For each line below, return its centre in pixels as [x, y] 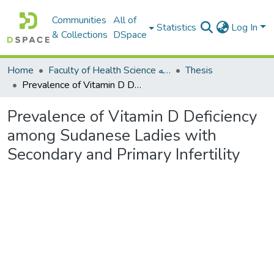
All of [125, 20]
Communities [80, 20]
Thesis [199, 70]
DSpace [130, 35]
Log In [246, 28]
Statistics [177, 28]
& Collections [80, 35]
